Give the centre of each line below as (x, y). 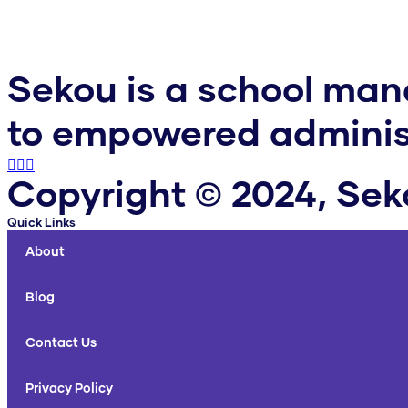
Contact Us (61, 343)
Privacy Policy (69, 389)
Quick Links (41, 224)
